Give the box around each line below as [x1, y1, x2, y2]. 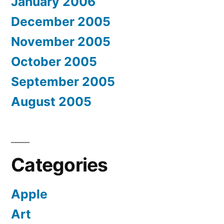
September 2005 [11, 74, 115, 89]
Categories [11, 153, 108, 176]
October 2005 [11, 54, 97, 69]
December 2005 [11, 14, 110, 29]
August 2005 [11, 94, 91, 109]
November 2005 [11, 34, 110, 49]
